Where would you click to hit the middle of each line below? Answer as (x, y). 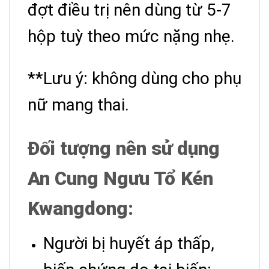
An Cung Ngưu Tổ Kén (120, 179)
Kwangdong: (80, 209)
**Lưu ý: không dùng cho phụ (134, 79)
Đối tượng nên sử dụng (124, 149)
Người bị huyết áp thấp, (129, 244)
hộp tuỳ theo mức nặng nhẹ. (131, 37)
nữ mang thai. (78, 105)
